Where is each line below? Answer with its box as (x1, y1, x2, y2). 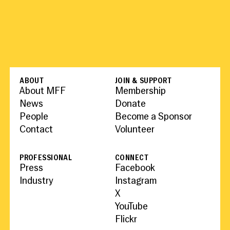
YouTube (115, 202, 148, 213)
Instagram (115, 177, 157, 187)
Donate (115, 99, 146, 109)
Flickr (115, 215, 137, 225)
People (20, 112, 49, 122)
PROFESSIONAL (20, 155, 72, 163)
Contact (20, 125, 53, 135)
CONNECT (115, 155, 149, 163)
